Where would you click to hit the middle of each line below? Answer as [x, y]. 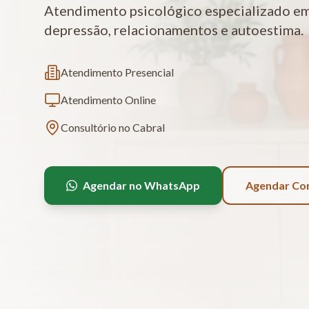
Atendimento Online [108, 100]
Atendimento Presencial [117, 72]
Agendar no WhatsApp [141, 185]
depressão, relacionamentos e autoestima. [174, 30]
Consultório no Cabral [113, 127]
